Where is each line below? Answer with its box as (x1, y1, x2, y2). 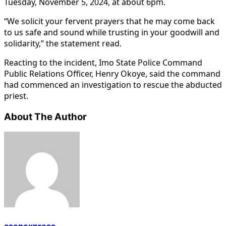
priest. (4, 90, 28, 101)
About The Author (4, 110, 87, 123)
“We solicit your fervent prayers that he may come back (4, 15, 215, 27)
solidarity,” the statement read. (4, 37, 122, 49)
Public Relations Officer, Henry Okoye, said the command (4, 68, 220, 79)
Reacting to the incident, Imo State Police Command (4, 56, 202, 68)
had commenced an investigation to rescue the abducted (4, 79, 222, 90)
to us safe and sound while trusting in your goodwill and (4, 26, 219, 38)
